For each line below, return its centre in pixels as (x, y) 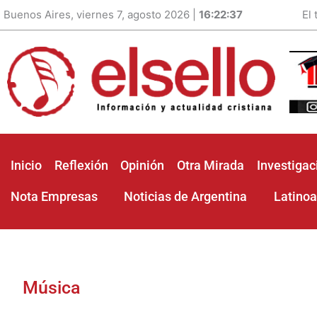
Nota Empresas (54, 197)
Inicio (26, 166)
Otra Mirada (210, 166)
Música (51, 287)
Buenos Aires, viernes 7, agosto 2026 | (101, 15)
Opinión (143, 166)
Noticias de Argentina (186, 197)
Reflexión (81, 166)
